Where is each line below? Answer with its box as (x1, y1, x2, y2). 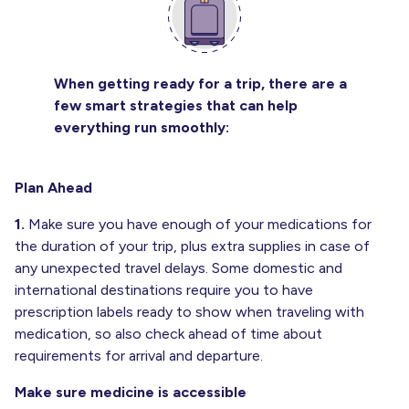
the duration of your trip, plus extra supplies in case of (15, 237, 370, 256)
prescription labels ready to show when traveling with (15, 303, 364, 321)
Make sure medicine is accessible (15, 383, 246, 402)
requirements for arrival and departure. (15, 347, 263, 365)
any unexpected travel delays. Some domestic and (15, 259, 342, 278)
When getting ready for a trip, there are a (54, 75, 347, 93)
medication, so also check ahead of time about (15, 325, 322, 343)
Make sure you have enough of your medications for (25, 215, 372, 234)
